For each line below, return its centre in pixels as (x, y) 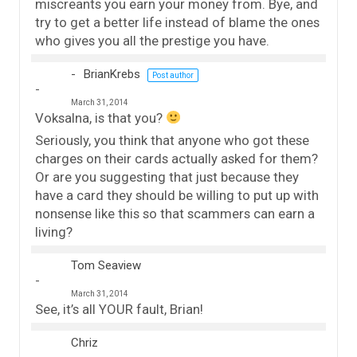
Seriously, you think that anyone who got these (172, 140)
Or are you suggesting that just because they (167, 177)
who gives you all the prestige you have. (152, 40)
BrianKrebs (112, 74)
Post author (173, 75)
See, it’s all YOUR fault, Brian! (119, 309)
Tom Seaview (106, 265)
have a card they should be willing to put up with (177, 195)
